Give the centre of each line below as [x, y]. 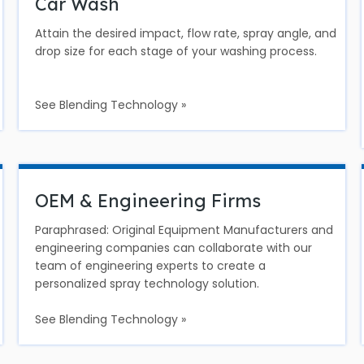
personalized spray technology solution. [147, 284]
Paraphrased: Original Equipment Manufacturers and [184, 230]
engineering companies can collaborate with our [174, 248]
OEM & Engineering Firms [148, 201]
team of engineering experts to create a [151, 266]
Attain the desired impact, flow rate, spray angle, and [186, 33]
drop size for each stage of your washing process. [176, 51]
